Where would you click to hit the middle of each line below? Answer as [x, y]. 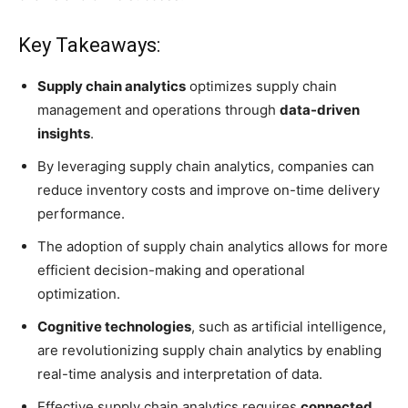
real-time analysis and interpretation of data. [180, 374]
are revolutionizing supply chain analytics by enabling [209, 350]
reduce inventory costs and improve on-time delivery [209, 190]
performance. [81, 214]
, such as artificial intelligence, [289, 326]
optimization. [79, 294]
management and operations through [158, 110]
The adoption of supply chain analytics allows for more [213, 246]
